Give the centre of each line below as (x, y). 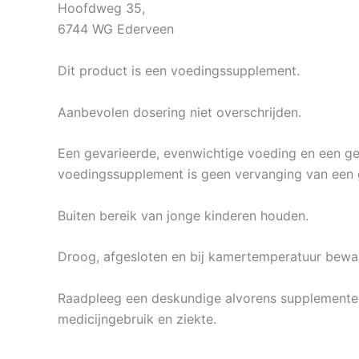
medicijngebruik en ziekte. (137, 319)
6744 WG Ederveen (116, 29)
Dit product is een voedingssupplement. (179, 70)
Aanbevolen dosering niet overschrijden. (179, 112)
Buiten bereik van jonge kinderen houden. (183, 215)
